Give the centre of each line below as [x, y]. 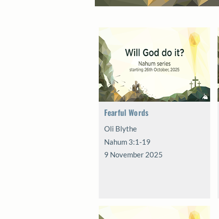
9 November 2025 [133, 154]
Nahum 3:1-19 [127, 142]
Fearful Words [126, 112]
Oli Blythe [120, 129]
